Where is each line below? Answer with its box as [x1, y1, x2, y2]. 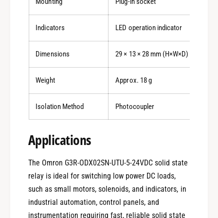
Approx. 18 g [115, 75, 152, 85]
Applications [28, 130, 91, 149]
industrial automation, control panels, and [28, 197, 160, 207]
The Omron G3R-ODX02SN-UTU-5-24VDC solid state [28, 158, 188, 167]
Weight [36, 75, 55, 85]
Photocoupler [115, 102, 154, 111]
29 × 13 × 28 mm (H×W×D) [115, 49, 188, 58]
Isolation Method [36, 102, 84, 111]
